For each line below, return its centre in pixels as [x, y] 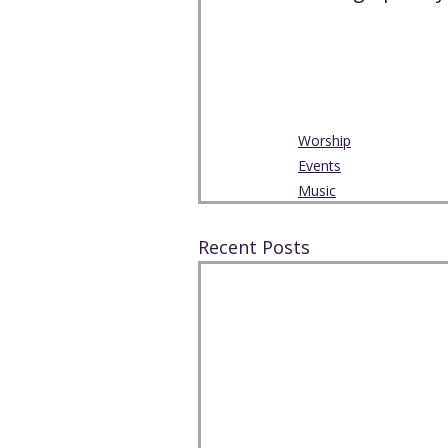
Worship [324, 140]
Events [319, 165]
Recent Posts [254, 247]
